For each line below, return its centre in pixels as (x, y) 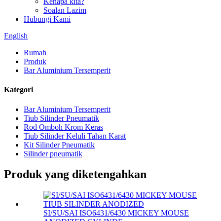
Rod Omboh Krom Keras (63, 127)
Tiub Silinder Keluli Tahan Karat (75, 136)
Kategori (18, 90)
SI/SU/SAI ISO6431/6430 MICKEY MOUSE (116, 213)
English (16, 36)
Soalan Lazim (65, 10)
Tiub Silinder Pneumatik (61, 118)
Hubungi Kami (47, 19)
